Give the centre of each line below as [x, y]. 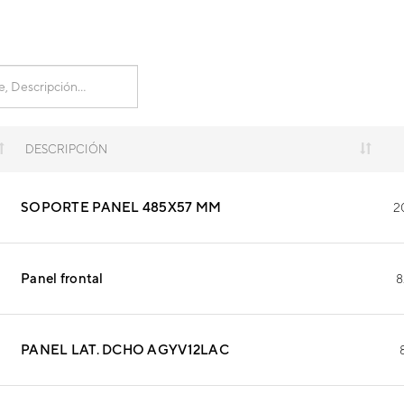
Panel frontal [62, 279]
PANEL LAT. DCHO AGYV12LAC [125, 350]
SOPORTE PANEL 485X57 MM [121, 207]
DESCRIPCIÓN [66, 150]
